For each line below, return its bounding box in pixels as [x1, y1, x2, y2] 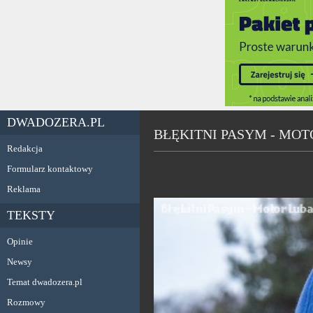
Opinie [7, 236, 33, 247]
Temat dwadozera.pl [7, 277, 82, 287]
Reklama [7, 184, 41, 194]
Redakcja [7, 143, 43, 154]
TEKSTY [7, 208, 55, 222]
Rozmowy [7, 297, 45, 307]
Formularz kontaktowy [7, 163, 93, 174]
